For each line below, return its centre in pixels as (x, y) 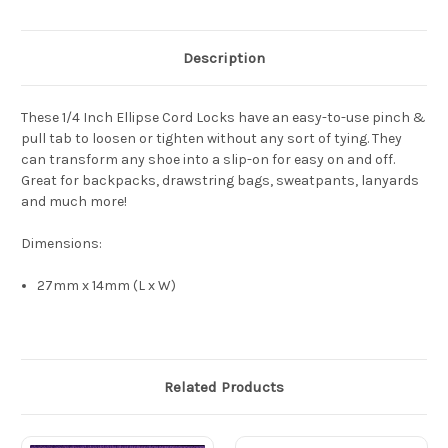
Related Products (224, 387)
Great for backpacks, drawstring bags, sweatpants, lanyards (220, 181)
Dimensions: (61, 244)
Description (224, 58)
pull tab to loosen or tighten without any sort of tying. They (211, 139)
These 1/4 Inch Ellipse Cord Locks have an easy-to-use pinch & (223, 118)
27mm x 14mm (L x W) (107, 286)
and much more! (75, 202)
